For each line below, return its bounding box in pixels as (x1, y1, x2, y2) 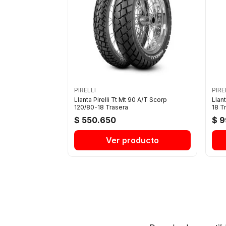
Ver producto (106, 135, 159, 145)
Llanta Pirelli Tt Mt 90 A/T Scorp (74, 95, 167, 103)
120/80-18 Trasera (74, 103, 129, 111)
